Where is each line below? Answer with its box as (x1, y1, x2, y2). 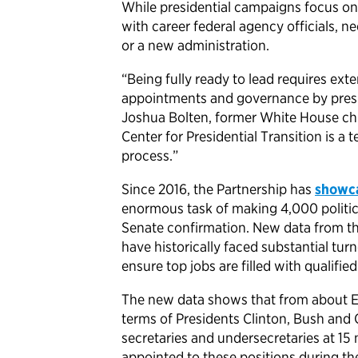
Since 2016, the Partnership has (121, 181, 315, 198)
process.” (121, 147, 185, 165)
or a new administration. (121, 37, 282, 54)
